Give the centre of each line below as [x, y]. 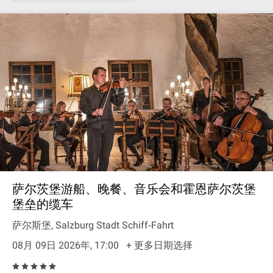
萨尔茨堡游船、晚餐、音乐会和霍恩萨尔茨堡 [134, 189]
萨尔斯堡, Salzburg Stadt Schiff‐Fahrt [93, 225]
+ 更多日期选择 [159, 245]
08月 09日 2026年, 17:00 [67, 245]
